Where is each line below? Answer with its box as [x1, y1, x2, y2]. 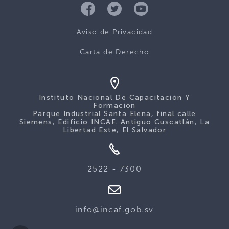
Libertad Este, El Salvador [62, 125, 167, 134]
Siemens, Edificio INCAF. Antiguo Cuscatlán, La [19, 117, 210, 126]
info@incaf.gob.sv [75, 204, 154, 215]
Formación [93, 101, 136, 110]
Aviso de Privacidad [76, 27, 153, 36]
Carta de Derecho [79, 47, 150, 56]
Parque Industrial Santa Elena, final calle [33, 109, 196, 118]
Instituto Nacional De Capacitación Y [38, 93, 191, 102]
